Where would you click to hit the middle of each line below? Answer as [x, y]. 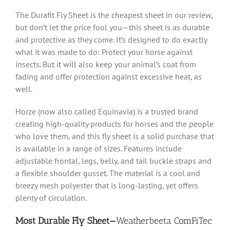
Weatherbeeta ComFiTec [164, 221]
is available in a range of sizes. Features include [99, 149]
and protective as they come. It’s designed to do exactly [111, 40]
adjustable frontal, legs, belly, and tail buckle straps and [113, 161]
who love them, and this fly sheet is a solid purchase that [115, 136]
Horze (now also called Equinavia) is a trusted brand [107, 112]
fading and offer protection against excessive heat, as [109, 77]
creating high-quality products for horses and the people [114, 124]
